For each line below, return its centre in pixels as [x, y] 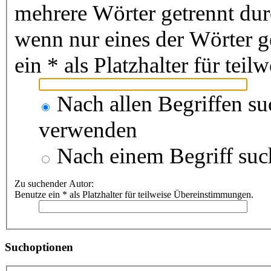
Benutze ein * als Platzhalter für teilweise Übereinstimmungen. [134, 194]
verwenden [88, 129]
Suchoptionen [39, 247]
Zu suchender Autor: [54, 183]
